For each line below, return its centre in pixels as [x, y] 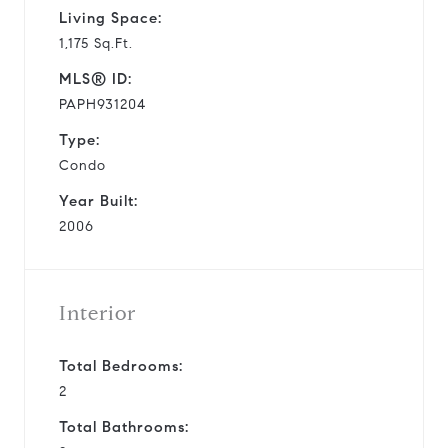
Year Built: [98, 200]
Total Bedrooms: [121, 365]
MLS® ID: [95, 78]
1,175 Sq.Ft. [96, 43]
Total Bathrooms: [124, 426]
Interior [97, 313]
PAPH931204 [102, 104]
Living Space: [110, 17]
